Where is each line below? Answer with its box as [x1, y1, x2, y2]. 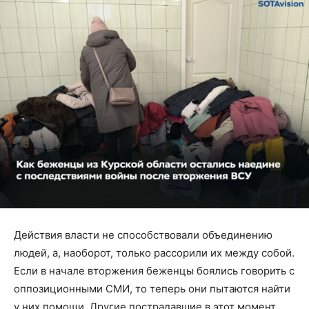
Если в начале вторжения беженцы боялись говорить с [14, 263, 295, 277]
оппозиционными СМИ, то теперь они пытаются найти [14, 281, 290, 295]
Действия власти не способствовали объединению [14, 228, 272, 241]
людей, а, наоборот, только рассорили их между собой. [14, 246, 295, 259]
